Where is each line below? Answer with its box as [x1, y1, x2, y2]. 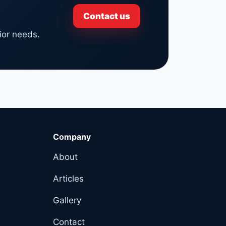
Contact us [83, 11, 130, 21]
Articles [52, 173, 84, 184]
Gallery [52, 195, 81, 205]
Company [52, 131, 91, 142]
